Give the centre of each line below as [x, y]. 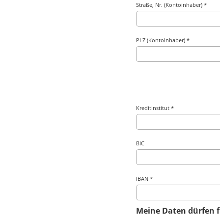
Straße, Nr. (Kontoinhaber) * [172, 5]
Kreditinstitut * [155, 108]
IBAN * [145, 179]
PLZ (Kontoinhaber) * [163, 40]
